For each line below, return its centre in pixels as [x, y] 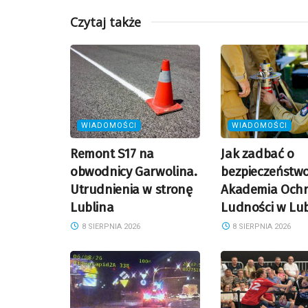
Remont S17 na [112, 153]
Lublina [92, 207]
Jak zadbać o [257, 153]
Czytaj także [106, 22]
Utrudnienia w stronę [131, 189]
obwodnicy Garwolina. [134, 171]
